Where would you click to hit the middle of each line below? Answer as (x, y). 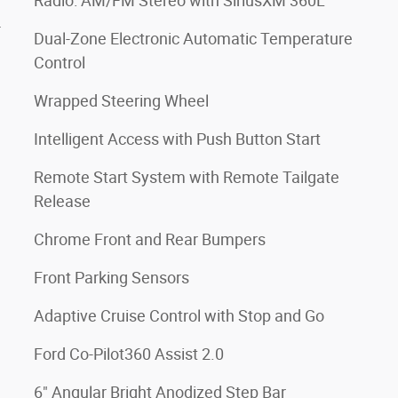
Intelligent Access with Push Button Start (177, 139)
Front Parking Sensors (111, 277)
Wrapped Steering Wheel (121, 100)
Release (62, 201)
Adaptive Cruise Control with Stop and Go (179, 315)
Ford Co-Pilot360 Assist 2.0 (129, 354)
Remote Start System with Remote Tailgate (187, 177)
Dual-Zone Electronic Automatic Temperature (193, 38)
